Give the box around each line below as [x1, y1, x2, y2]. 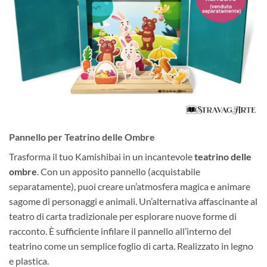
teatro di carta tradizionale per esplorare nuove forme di [9, 210, 237, 222]
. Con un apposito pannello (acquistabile [37, 166, 200, 178]
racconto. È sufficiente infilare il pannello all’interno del [9, 225, 231, 237]
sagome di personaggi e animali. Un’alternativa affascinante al [9, 195, 257, 207]
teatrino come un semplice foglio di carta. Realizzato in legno [9, 240, 253, 252]
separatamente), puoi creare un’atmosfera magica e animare [9, 181, 250, 193]
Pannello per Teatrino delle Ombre [9, 131, 155, 143]
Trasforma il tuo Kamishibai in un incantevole [9, 151, 194, 163]
